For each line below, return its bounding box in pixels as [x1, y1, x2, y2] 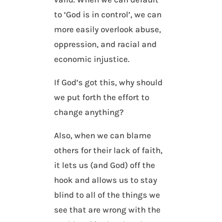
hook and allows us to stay [54, 175, 158, 185]
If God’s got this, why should [54, 77, 163, 88]
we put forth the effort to [54, 92, 150, 103]
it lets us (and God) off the [54, 160, 156, 170]
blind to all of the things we [54, 190, 161, 200]
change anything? [54, 107, 124, 117]
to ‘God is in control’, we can [54, 9, 162, 20]
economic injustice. [54, 54, 130, 64]
